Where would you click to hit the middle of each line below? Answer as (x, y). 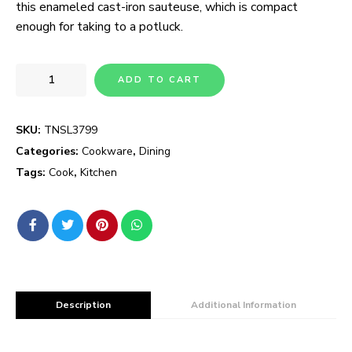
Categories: (49, 151)
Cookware (107, 151)
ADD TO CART (160, 79)
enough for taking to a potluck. (99, 26)
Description (83, 304)
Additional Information (244, 304)
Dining (155, 151)
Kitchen (99, 172)
